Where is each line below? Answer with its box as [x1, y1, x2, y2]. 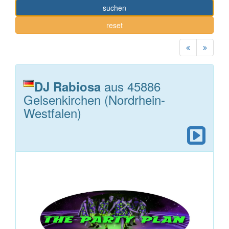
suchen [103, 3, 126, 13]
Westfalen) [24, 104, 81, 122]
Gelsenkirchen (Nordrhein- [24, 90, 165, 108]
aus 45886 [101, 77, 161, 95]
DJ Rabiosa [34, 78, 101, 95]
